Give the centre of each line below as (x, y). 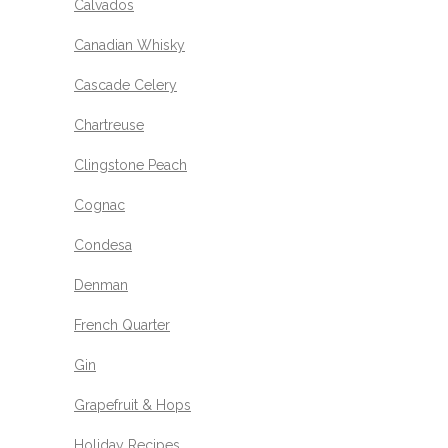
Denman (101, 285)
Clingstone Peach (130, 165)
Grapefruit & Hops (132, 405)
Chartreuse (109, 125)
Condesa (103, 245)
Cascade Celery (125, 85)
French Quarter (122, 325)
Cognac (99, 205)
